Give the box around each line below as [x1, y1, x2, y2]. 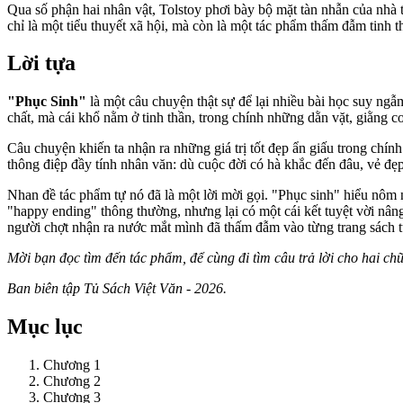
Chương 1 [43, 357, 101, 373]
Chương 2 [43, 373, 101, 390]
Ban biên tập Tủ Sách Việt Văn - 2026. [7, 281, 227, 297]
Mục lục [7, 315, 83, 339]
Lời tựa [7, 51, 76, 76]
